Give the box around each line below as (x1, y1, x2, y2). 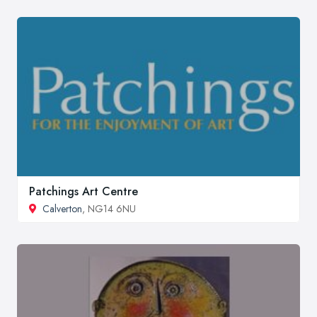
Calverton (42, 202, 82, 217)
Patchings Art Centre (29, 183, 138, 200)
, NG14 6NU (82, 202, 136, 217)
